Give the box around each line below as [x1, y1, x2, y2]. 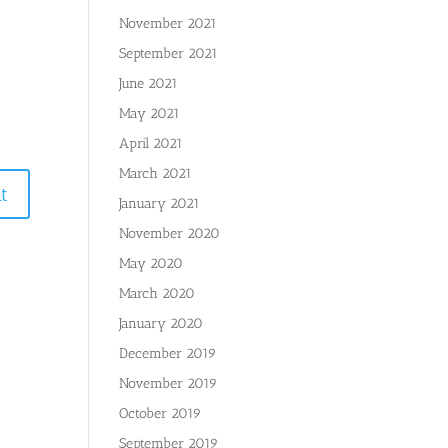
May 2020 [119, 255, 184, 272]
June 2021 [119, 75, 179, 92]
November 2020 [119, 225, 221, 242]
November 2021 [119, 15, 218, 32]
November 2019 [119, 375, 218, 392]
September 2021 [119, 45, 219, 62]
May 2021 [119, 105, 181, 122]
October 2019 [119, 405, 202, 422]
